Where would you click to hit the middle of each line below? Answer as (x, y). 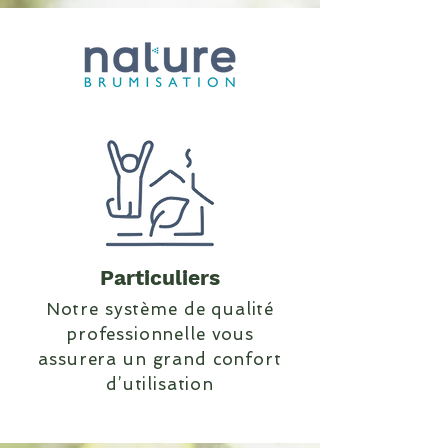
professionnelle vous (159, 334)
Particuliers (160, 277)
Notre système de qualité (160, 309)
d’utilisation (160, 384)
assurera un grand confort (160, 359)
